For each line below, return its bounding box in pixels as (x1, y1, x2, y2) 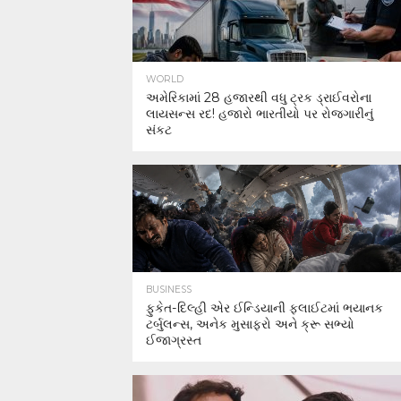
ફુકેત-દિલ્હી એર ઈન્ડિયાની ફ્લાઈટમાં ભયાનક (146, 300, 383, 316)
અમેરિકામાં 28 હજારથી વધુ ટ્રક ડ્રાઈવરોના (146, 90, 371, 106)
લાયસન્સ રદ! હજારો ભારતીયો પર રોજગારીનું (146, 106, 373, 122)
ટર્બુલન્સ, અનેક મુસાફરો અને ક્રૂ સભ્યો (146, 316, 354, 332)
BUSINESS (146, 284, 192, 295)
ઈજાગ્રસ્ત (146, 332, 201, 348)
